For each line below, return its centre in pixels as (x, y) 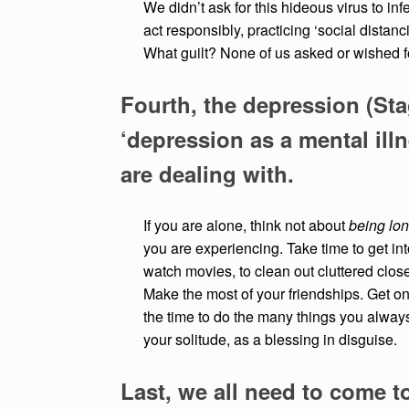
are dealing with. (207, 174)
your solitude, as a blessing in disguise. (274, 340)
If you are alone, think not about (246, 225)
